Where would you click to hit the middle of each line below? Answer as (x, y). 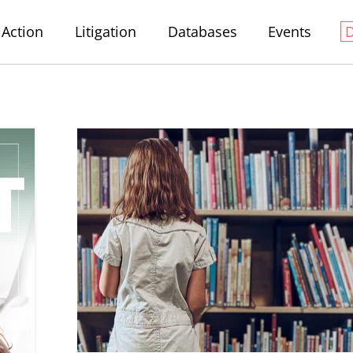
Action (23, 32)
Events (290, 32)
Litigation (105, 32)
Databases (202, 32)
